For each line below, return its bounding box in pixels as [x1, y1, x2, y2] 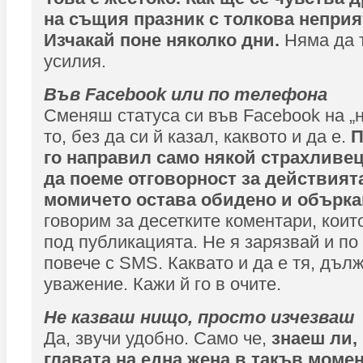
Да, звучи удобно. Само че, [44, 328, 271, 348]
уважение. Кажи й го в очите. [44, 274, 281, 294]
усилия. [44, 51, 106, 71]
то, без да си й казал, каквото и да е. [44, 126, 351, 147]
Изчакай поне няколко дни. [44, 30, 280, 50]
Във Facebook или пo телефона [44, 84, 327, 105]
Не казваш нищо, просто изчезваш [44, 307, 355, 327]
